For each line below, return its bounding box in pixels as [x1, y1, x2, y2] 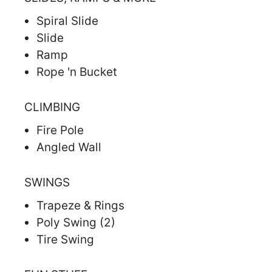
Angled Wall [36, 140, 101, 154]
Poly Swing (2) [36, 215, 115, 229]
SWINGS [24, 175, 70, 189]
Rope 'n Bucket [36, 64, 117, 79]
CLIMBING [24, 100, 80, 114]
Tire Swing [36, 232, 94, 246]
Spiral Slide [36, 13, 98, 28]
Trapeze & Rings [36, 198, 124, 212]
